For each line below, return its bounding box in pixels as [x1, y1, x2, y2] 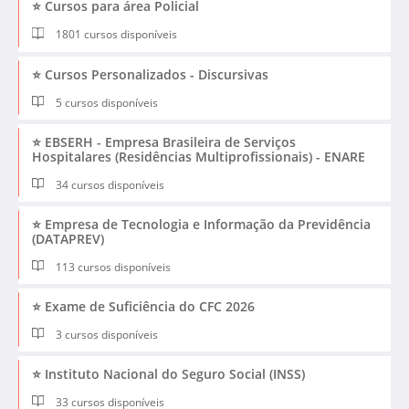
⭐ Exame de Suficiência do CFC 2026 [32, 297, 255, 315]
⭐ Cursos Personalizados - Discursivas [32, 65, 268, 83]
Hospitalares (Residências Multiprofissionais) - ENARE [32, 147, 365, 165]
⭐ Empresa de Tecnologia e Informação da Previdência [32, 215, 371, 233]
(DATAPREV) [32, 229, 104, 247]
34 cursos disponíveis [53, 176, 165, 193]
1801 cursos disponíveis [53, 26, 178, 43]
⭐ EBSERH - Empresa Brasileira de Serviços [32, 132, 296, 151]
